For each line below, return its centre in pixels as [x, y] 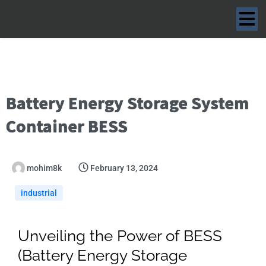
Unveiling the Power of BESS [120, 236]
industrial [39, 193]
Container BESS [67, 126]
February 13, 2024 [124, 168]
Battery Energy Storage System [127, 103]
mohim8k [44, 168]
